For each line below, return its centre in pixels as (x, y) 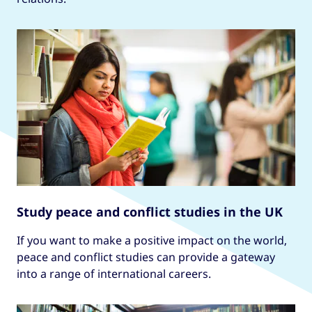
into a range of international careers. (114, 274)
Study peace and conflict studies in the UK (150, 212)
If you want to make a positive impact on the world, (152, 241)
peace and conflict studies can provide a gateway (146, 257)
